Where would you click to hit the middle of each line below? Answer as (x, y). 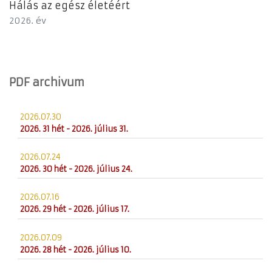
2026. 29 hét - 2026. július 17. (75, 209)
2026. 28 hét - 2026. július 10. (76, 250)
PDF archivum (47, 83)
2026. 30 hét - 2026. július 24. (76, 169)
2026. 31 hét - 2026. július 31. (74, 129)
